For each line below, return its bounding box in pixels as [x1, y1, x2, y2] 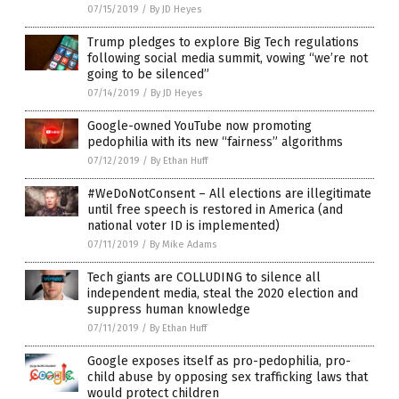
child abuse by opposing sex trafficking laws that [87, 370, 368, 386]
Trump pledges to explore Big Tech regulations [87, 35, 359, 51]
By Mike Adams [150, 239, 216, 251]
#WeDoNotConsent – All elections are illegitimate [87, 186, 371, 202]
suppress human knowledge [87, 302, 250, 318]
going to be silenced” [87, 67, 209, 83]
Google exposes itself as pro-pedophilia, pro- [87, 354, 351, 370]
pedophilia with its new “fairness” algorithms [87, 134, 343, 151]
